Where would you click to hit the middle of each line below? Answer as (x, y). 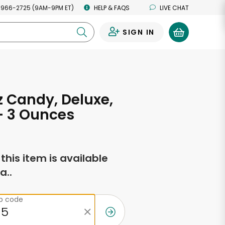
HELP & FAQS (112, 8)
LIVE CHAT (174, 8)
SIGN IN (138, 32)
